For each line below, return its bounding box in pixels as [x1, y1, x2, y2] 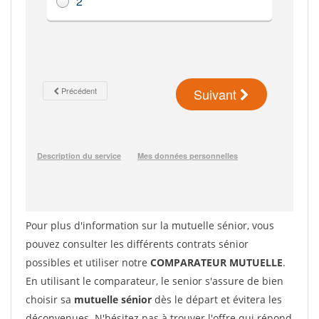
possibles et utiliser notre [26, 256, 150, 269]
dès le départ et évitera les [152, 293, 282, 306]
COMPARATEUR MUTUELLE [150, 256, 283, 269]
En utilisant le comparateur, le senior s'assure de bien [26, 274, 283, 288]
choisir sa [26, 293, 74, 306]
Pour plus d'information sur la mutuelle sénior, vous [26, 219, 274, 232]
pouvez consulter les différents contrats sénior [26, 237, 249, 251]
